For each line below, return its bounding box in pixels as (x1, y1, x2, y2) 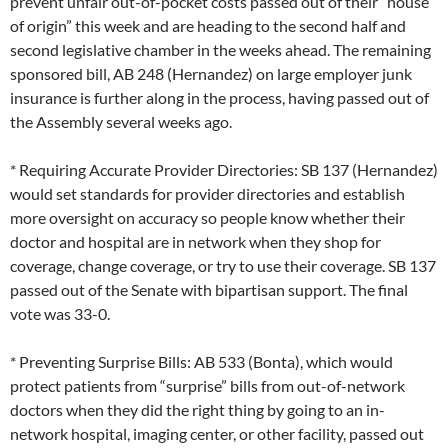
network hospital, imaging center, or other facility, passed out (10, 424, 424, 444)
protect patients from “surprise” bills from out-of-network (10, 376, 405, 396)
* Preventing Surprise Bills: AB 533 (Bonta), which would (10, 352, 393, 372)
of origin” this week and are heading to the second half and (10, 16, 406, 36)
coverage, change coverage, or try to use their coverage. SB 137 (10, 256, 436, 276)
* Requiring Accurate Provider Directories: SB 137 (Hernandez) (10, 160, 438, 180)
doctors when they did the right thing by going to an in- (10, 400, 385, 420)
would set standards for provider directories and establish (10, 184, 405, 204)
